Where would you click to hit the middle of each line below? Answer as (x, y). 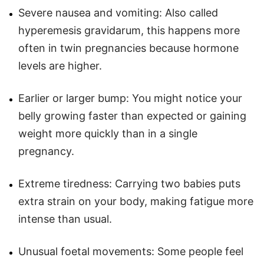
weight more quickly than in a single (108, 133)
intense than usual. (65, 219)
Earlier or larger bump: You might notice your (130, 98)
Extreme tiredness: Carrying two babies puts (129, 183)
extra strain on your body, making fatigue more (136, 201)
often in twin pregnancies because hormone (128, 48)
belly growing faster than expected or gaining (132, 115)
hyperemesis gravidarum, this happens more (129, 30)
